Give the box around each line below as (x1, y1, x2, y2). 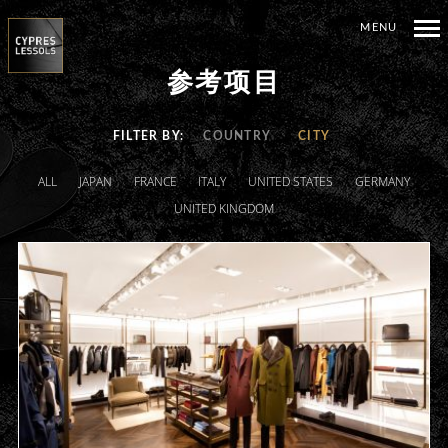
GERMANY (354, 172, 410, 189)
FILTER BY (112, 129, 180, 142)
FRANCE (133, 172, 177, 189)
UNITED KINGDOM (174, 199, 274, 216)
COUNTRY (203, 129, 272, 142)
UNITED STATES (247, 172, 333, 189)
